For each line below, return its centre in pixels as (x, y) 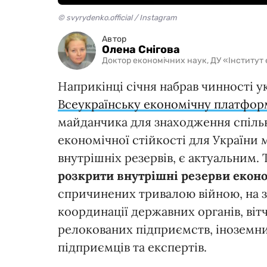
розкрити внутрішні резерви (144, 175)
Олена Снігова (141, 50)
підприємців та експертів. (132, 247)
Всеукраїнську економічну (136, 104)
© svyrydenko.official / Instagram (117, 17)
